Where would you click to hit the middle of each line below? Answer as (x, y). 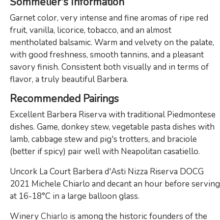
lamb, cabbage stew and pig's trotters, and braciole (103, 139)
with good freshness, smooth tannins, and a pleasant (107, 55)
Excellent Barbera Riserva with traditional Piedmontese (113, 114)
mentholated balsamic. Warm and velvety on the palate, (112, 42)
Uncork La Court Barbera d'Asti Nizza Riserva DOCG (107, 171)
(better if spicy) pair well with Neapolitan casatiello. (105, 151)
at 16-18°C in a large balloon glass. (75, 196)
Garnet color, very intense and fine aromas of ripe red (109, 18)
